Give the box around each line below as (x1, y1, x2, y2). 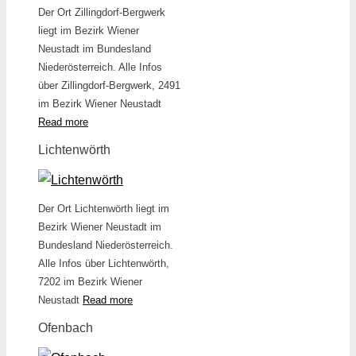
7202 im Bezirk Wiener (38, 275, 142, 288)
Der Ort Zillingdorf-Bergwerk (38, 6, 165, 18)
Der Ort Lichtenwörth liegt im (38, 202, 169, 215)
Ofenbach (38, 320, 93, 335)
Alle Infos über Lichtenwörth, (38, 257, 169, 269)
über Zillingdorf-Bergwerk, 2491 (38, 79, 180, 91)
